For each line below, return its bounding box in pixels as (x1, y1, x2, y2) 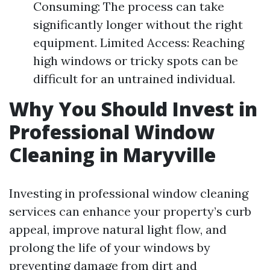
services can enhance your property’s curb (9, 204, 251, 219)
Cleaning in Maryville (9, 142, 216, 168)
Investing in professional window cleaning (9, 186, 248, 201)
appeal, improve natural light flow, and (9, 222, 227, 237)
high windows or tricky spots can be (33, 53, 238, 68)
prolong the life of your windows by (9, 240, 210, 255)
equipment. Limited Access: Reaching (33, 35, 244, 50)
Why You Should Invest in (9, 96, 257, 122)
